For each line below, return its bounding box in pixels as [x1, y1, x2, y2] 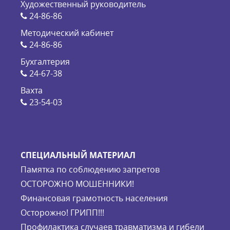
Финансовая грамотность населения [21, 193, 168, 204]
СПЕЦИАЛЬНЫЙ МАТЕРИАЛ [21, 149, 136, 161]
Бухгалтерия [21, 56, 70, 68]
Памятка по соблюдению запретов [21, 164, 160, 176]
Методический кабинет [21, 27, 113, 39]
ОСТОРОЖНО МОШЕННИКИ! [21, 178, 134, 190]
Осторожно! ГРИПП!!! [21, 207, 104, 219]
